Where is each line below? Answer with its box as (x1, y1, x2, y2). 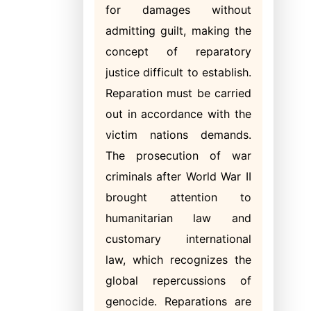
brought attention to (106, 190, 251, 204)
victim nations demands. (106, 128, 251, 142)
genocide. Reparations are (106, 294, 251, 308)
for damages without (106, 3, 251, 17)
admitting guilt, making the (106, 24, 251, 37)
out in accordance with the (106, 107, 251, 121)
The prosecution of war (106, 149, 251, 162)
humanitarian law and (106, 211, 251, 225)
